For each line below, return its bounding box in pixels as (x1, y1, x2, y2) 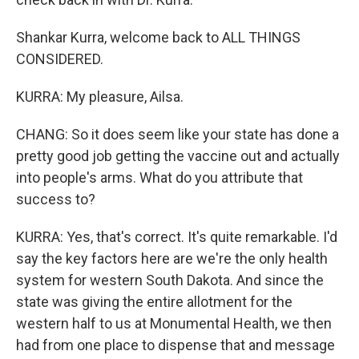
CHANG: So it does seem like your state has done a (16, 126, 339, 143)
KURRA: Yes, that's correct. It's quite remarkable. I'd (16, 228, 337, 245)
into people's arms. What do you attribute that (16, 169, 303, 186)
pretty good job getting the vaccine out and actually (16, 147, 340, 164)
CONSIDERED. (16, 50, 103, 67)
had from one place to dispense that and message (16, 337, 335, 353)
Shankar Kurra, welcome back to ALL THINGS (16, 29, 301, 46)
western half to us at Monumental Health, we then (16, 315, 332, 332)
